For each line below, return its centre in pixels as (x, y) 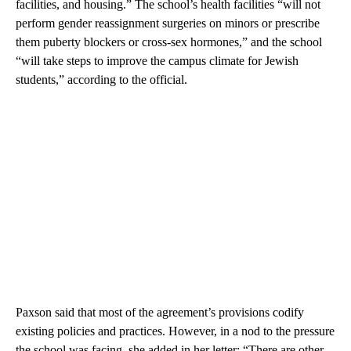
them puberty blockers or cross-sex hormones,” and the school (169, 42)
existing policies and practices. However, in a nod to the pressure (175, 331)
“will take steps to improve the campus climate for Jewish (157, 60)
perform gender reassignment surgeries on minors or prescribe (168, 23)
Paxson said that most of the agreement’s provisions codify (160, 312)
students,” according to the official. (101, 79)
